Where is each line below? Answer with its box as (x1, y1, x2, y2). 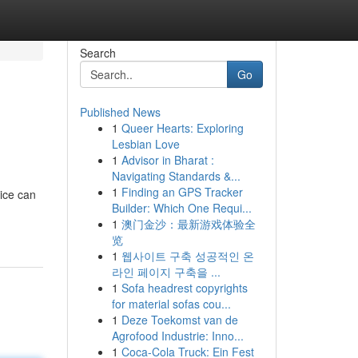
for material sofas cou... (111, 296, 231, 312)
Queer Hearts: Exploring (121, 120, 244, 136)
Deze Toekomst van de (121, 312, 238, 328)
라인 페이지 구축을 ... (111, 264, 221, 280)
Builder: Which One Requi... (111, 200, 252, 216)
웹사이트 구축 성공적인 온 (121, 248, 254, 264)
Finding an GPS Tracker (121, 184, 243, 200)
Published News (79, 104, 161, 120)
